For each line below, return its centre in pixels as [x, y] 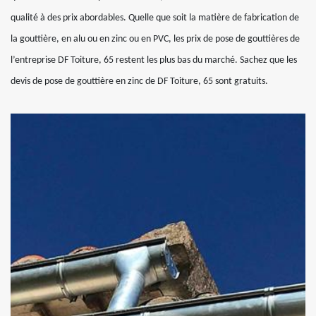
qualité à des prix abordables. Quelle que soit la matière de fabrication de [155, 18]
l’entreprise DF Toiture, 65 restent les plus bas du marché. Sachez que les [154, 61]
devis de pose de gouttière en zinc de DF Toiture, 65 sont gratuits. [139, 82]
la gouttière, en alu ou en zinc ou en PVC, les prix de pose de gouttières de [155, 39]
